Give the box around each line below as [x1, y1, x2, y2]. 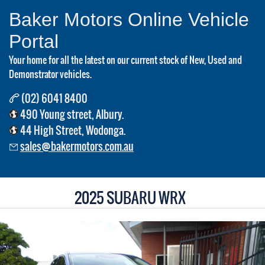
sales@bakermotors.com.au [20, 138, 134, 154]
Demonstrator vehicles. [9, 67, 92, 81]
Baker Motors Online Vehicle [9, 9, 249, 30]
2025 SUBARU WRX [75, 187, 190, 209]
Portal [9, 31, 59, 52]
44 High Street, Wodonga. [18, 122, 125, 138]
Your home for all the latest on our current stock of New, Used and [9, 53, 242, 67]
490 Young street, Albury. [18, 106, 124, 122]
